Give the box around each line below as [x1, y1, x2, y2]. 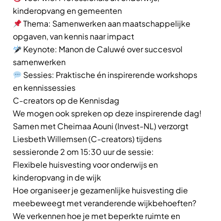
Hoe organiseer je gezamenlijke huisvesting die [13, 185, 188, 195]
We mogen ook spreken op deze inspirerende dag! [13, 108, 202, 118]
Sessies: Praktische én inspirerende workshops [22, 70, 198, 80]
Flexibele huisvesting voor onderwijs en [13, 159, 158, 170]
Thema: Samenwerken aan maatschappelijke [22, 18, 191, 29]
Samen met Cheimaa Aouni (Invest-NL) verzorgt [13, 121, 188, 131]
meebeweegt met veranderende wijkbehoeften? [13, 198, 196, 208]
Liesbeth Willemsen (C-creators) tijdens [13, 134, 162, 144]
